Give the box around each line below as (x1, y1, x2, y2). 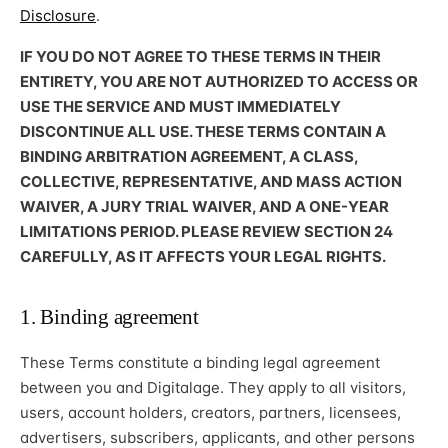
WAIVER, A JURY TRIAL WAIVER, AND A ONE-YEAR (20, 196, 389, 216)
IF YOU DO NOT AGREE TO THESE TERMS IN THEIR (20, 46, 381, 66)
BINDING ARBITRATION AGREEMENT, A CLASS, (20, 146, 358, 166)
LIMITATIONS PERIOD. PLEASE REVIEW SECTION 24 (20, 221, 393, 241)
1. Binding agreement (20, 304, 199, 329)
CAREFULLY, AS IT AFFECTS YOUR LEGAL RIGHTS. (20, 246, 386, 266)
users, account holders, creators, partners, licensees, (20, 402, 401, 422)
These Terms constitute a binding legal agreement (20, 352, 380, 372)
